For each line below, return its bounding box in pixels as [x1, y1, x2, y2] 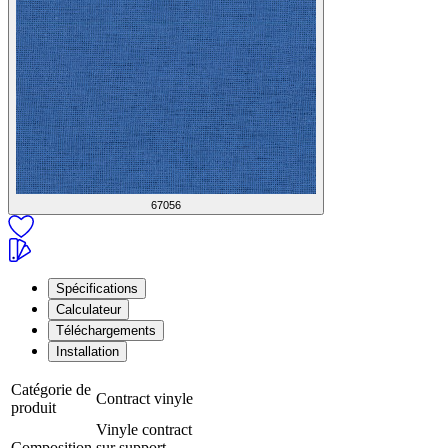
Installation [56, 344, 119, 360]
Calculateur [56, 302, 121, 318]
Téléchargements [56, 323, 156, 339]
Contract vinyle [96, 390, 193, 408]
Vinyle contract [96, 421, 192, 439]
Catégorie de [11, 381, 91, 399]
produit [11, 399, 56, 417]
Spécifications [56, 281, 138, 297]
